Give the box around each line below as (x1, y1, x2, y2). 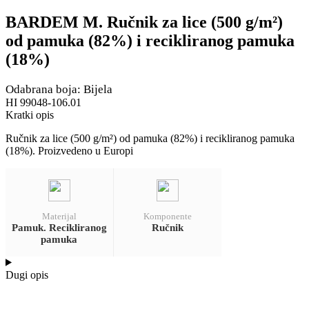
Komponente (143, 210, 192, 221)
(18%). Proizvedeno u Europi (6, 144, 133, 157)
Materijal (41, 210, 77, 221)
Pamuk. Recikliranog (11, 221, 107, 233)
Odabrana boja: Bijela (6, 82, 112, 96)
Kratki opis (6, 108, 54, 121)
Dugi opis (6, 268, 48, 281)
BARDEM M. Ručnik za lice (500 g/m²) (6, 12, 283, 31)
